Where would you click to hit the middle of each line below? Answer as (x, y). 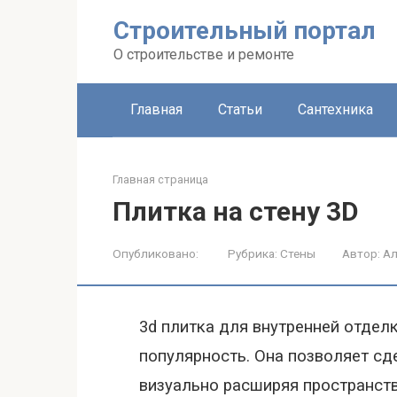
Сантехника (335, 109)
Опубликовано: (156, 253)
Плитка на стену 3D (236, 211)
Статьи (240, 109)
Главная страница (160, 179)
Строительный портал (245, 31)
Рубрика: (253, 253)
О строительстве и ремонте (204, 54)
